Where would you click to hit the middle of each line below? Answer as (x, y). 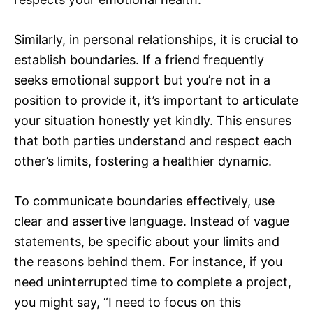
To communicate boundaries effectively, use (144, 201)
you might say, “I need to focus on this (128, 303)
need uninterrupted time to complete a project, (153, 282)
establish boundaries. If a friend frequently (139, 60)
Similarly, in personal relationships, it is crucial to (156, 40)
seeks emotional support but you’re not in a (142, 80)
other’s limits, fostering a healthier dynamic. (143, 161)
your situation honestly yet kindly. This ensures (153, 121)
